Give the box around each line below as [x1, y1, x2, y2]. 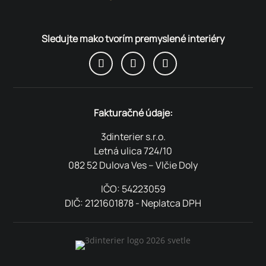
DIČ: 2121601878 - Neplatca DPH [65, 196, 201, 210]
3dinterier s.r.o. [100, 129, 166, 143]
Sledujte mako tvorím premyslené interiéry [42, 31, 224, 45]
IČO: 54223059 [100, 182, 166, 195]
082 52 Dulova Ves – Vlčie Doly [68, 158, 198, 172]
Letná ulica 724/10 [94, 144, 172, 157]
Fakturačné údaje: [93, 106, 173, 119]
